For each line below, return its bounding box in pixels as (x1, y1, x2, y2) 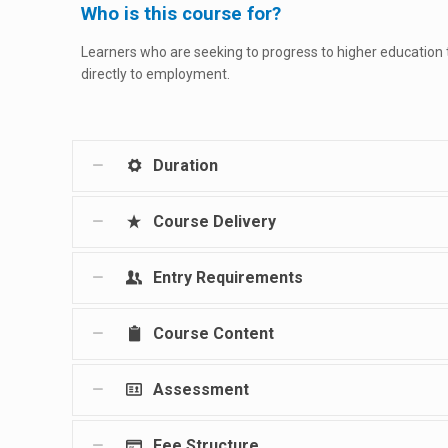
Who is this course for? (81, 3, 281, 25)
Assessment (145, 380, 250, 399)
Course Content (145, 324, 275, 343)
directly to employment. (81, 66, 230, 82)
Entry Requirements (145, 268, 304, 287)
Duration (145, 156, 219, 175)
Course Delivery (145, 212, 277, 231)
